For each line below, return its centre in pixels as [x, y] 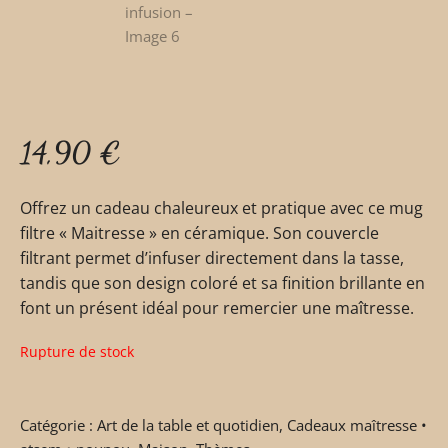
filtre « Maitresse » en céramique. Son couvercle [199, 232]
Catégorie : [58, 424]
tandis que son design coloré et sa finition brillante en [222, 282]
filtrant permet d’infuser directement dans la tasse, [212, 257]
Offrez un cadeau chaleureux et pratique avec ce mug [221, 207]
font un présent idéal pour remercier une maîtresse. [217, 307]
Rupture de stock [77, 351]
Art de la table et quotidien [188, 424]
